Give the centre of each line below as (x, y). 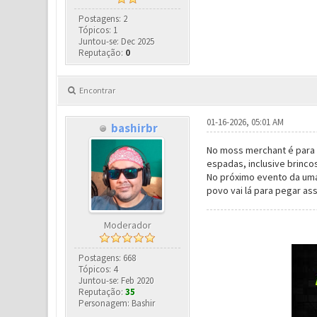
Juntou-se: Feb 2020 (116, 281)
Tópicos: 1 (98, 30)
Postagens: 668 (108, 258)
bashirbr (134, 128)
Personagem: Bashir (117, 303)
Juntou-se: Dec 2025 (117, 41)
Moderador (127, 225)
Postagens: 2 (103, 19)
